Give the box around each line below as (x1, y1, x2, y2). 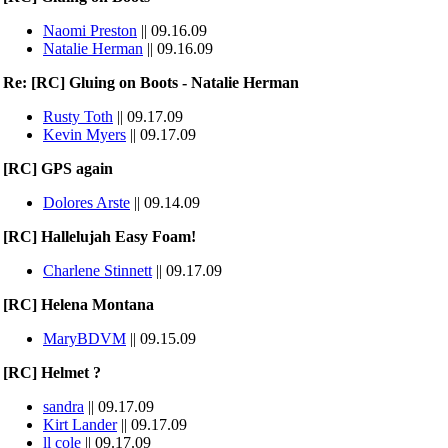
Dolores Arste (43, 194, 130, 211)
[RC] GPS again (3, 160, 113, 177)
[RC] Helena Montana (3, 296, 154, 313)
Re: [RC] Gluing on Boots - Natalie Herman (3, 74, 299, 91)
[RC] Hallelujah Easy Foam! (3, 228, 196, 245)
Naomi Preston (43, 22, 137, 39)
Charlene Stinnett (43, 262, 152, 279)
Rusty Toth (43, 108, 113, 125)
